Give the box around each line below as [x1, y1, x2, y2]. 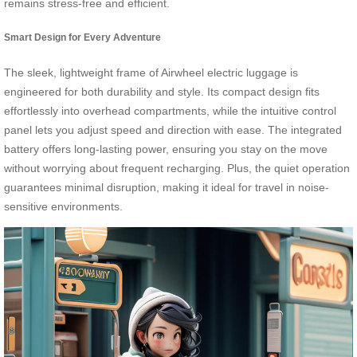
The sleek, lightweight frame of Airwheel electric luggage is [4, 65, 298, 79]
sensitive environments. [4, 199, 123, 213]
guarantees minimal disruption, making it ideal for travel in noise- [4, 180, 329, 194]
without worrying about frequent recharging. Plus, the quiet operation [4, 161, 350, 175]
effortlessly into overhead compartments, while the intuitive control [4, 104, 336, 117]
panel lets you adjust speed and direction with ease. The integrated [4, 123, 342, 136]
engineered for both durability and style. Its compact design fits [4, 84, 320, 98]
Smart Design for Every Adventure [4, 32, 161, 43]
